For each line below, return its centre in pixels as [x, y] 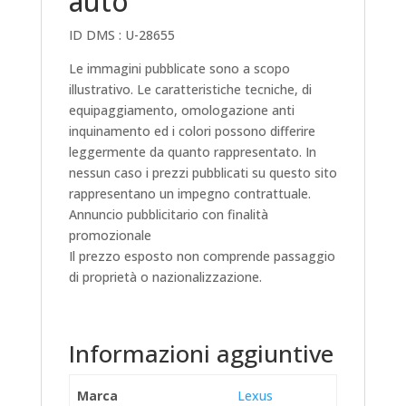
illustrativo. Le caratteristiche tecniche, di [190, 89]
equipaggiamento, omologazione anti [181, 110]
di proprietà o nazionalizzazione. [165, 276]
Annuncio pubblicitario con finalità [168, 214]
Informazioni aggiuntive [201, 353]
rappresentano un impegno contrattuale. [189, 193]
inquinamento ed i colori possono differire [192, 130]
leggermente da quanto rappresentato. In [192, 151]
